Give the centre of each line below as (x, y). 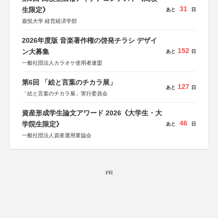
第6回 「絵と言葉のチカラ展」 (69, 82)
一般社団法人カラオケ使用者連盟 (62, 63)
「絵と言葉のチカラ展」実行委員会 (65, 93)
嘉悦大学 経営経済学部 (49, 21)
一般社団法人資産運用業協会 (57, 135)
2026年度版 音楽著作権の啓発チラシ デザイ (90, 40)
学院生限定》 (42, 124)
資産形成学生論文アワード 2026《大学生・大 (92, 113)
